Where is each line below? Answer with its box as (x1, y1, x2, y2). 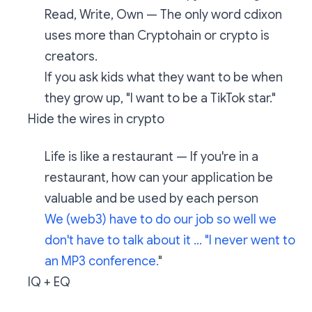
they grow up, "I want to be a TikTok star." (45, 91, 276, 106)
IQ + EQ (28, 274, 70, 290)
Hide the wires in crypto (28, 111, 164, 127)
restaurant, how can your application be (45, 170, 273, 185)
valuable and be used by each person (45, 191, 258, 206)
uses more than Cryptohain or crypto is (45, 28, 270, 43)
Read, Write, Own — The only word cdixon (45, 7, 282, 22)
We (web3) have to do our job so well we (45, 212, 276, 227)
